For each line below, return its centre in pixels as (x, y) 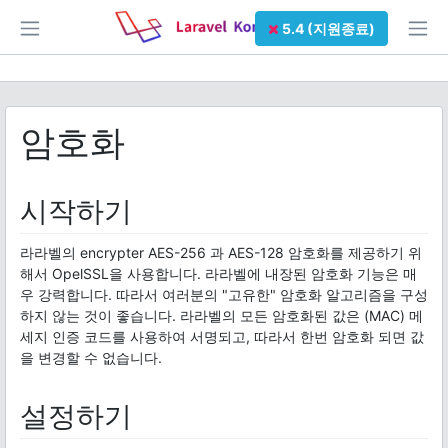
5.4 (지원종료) (326, 28)
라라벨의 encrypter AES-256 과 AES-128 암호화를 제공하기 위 (221, 252)
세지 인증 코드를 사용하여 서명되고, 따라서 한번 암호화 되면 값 (222, 336)
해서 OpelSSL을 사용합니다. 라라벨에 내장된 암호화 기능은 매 (218, 273)
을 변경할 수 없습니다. (91, 357)
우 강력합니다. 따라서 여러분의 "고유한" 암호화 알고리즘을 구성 (224, 294)
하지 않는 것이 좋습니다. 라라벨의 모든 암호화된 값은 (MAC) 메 (221, 315)
